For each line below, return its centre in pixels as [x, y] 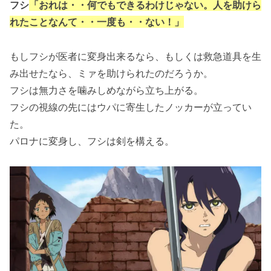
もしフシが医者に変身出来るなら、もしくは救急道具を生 [135, 56]
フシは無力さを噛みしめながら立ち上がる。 [106, 90]
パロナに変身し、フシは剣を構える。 [92, 141]
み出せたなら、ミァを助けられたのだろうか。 [111, 73]
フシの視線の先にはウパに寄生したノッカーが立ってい [131, 107]
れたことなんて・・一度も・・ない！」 [97, 21]
